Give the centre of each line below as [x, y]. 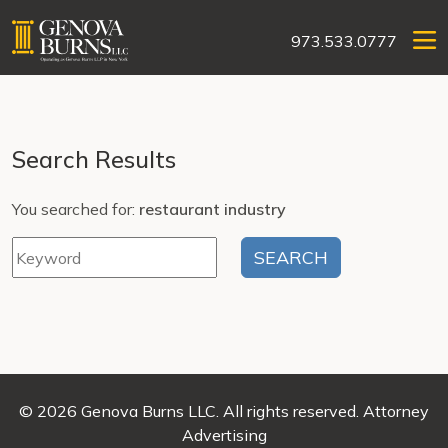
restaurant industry [212, 209]
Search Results [94, 159]
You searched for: [75, 209]
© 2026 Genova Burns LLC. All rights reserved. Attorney [224, 411]
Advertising [224, 435]
